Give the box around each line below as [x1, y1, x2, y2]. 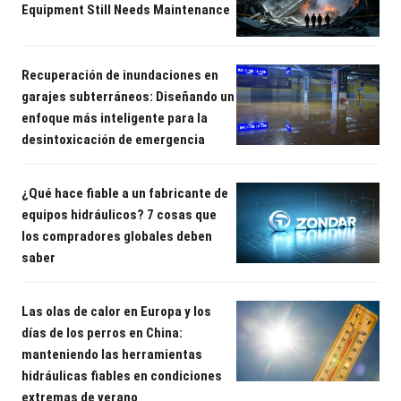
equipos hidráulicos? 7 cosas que [21, 206, 217, 223]
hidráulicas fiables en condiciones [21, 367, 222, 384]
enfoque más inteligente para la [21, 109, 208, 126]
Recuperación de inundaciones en [21, 66, 218, 83]
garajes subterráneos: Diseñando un [21, 88, 235, 105]
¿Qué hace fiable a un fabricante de [21, 184, 228, 201]
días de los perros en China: [21, 324, 183, 341]
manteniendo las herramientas [21, 346, 202, 363]
